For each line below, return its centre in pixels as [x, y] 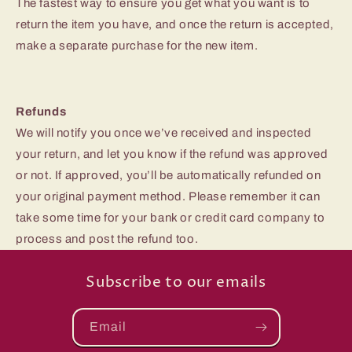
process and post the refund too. [107, 239]
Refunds [41, 112]
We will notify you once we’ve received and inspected [164, 133]
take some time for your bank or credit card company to [170, 218]
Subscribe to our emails [176, 283]
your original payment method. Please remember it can [168, 197]
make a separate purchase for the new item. [137, 46]
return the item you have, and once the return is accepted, [175, 25]
